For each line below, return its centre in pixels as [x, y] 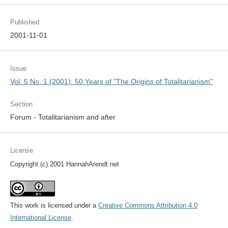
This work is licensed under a [54, 206]
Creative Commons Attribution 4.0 [148, 206]
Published [24, 22]
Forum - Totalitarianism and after [63, 117]
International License [40, 218]
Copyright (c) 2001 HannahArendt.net [64, 164]
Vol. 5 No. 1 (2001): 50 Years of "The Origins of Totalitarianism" [111, 82]
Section [21, 104]
